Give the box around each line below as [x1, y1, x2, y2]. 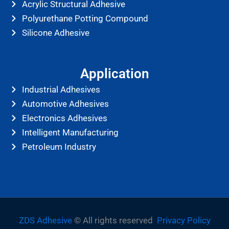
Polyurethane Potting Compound [21, 13, 148, 24]
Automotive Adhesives [21, 98, 109, 109]
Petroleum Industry [21, 141, 96, 152]
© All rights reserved [74, 215, 157, 225]
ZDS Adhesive [18, 215, 74, 225]
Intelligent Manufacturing [21, 127, 119, 138]
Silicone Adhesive [21, 27, 89, 38]
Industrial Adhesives [21, 84, 100, 95]
